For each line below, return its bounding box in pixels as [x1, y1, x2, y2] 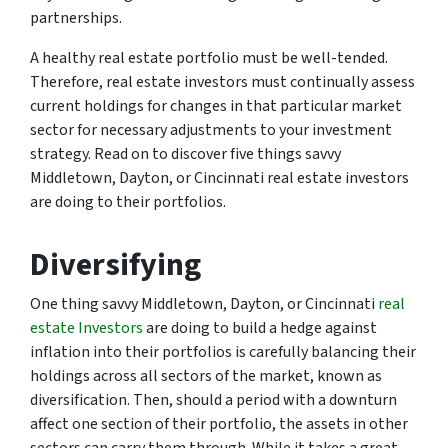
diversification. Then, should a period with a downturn [30, 389, 397, 412]
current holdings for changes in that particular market [30, 95, 402, 118]
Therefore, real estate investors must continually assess [30, 71, 415, 94]
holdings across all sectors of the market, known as [30, 365, 382, 388]
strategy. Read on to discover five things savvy [30, 143, 341, 166]
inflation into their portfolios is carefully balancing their [30, 341, 416, 364]
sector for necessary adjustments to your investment [30, 119, 392, 142]
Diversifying [30, 242, 201, 289]
